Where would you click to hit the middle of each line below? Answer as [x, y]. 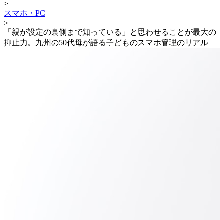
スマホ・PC [25, 13]
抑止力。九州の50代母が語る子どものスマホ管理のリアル [106, 42]
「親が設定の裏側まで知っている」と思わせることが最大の [110, 32]
